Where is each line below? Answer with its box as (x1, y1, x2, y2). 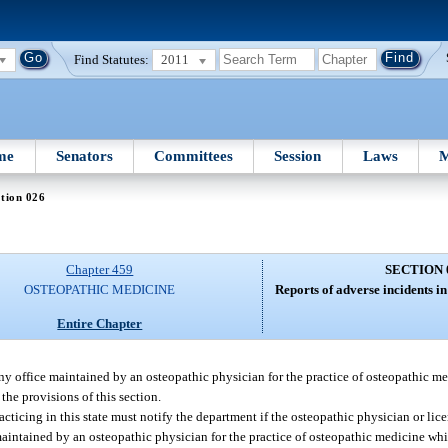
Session (274, 147, 322, 164)
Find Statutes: (74, 51, 150, 67)
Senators (55, 147, 113, 164)
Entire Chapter (57, 315, 143, 331)
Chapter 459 (66, 262, 134, 278)
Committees (154, 147, 234, 164)
